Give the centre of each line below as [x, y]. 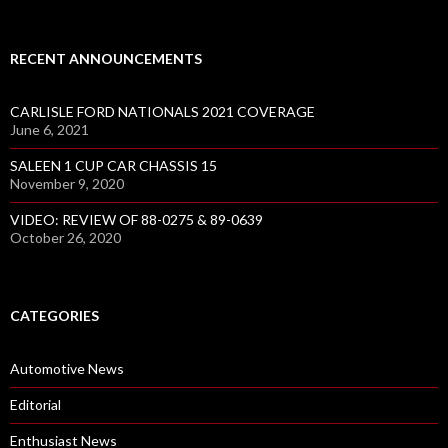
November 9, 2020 [67, 184]
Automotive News [67, 369]
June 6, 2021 [49, 130]
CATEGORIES [54, 316]
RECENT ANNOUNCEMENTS [106, 59]
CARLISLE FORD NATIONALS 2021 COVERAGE [162, 112]
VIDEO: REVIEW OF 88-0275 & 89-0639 [136, 220]
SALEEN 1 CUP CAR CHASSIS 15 [113, 166]
